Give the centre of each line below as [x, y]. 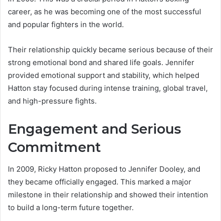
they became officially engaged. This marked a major [100, 182]
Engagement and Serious [94, 129]
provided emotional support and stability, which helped [104, 75]
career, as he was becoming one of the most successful [105, 11]
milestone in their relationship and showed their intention [108, 195]
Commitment [55, 147]
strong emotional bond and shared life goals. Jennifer [101, 62]
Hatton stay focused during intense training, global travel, [108, 88]
